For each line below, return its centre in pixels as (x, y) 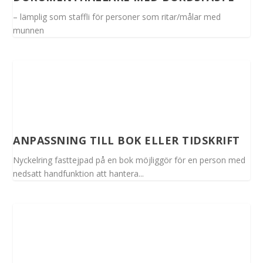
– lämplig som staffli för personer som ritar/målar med (117, 16)
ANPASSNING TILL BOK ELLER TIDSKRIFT (127, 140)
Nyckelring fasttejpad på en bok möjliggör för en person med (129, 160)
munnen (29, 30)
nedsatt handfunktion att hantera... (79, 173)
